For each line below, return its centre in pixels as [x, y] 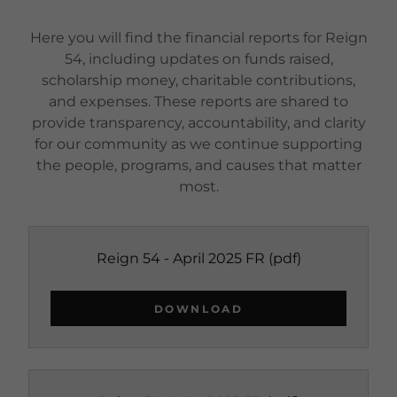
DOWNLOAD [198, 308]
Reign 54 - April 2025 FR [180, 258]
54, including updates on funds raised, [198, 59]
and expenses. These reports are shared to [198, 101]
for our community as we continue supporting [198, 144]
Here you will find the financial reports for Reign [198, 38]
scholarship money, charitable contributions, [198, 80]
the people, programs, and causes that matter [198, 165]
